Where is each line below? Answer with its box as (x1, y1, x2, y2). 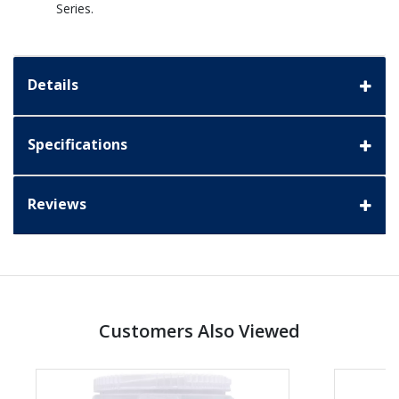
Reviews (28, 194, 86, 215)
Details (28, 75, 78, 95)
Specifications (28, 134, 127, 155)
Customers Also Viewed (99, 319, 300, 344)
